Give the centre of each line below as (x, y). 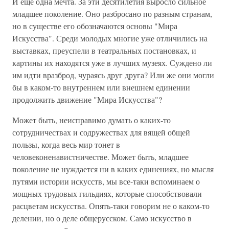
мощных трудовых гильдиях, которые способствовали (107, 193)
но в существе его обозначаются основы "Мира (95, 26)
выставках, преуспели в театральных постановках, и (104, 50)
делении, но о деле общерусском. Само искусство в (102, 218)
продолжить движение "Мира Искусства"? (87, 99)
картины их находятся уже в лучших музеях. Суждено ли (112, 63)
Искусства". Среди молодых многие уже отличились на (110, 38)
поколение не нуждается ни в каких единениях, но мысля (113, 169)
